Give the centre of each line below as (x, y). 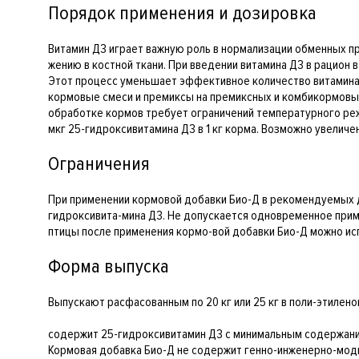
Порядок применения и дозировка (182, 13)
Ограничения (99, 164)
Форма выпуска (109, 266)
